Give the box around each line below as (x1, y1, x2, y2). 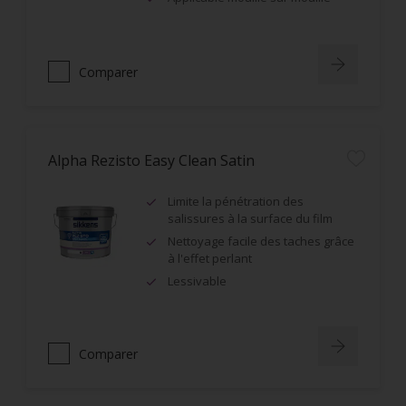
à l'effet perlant (168, 250, 252, 266)
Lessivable (168, 273, 227, 289)
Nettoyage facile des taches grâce (168, 233, 354, 249)
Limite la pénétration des (168, 193, 304, 209)
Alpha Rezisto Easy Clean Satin (48, 150, 255, 170)
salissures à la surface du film (168, 210, 333, 227)
